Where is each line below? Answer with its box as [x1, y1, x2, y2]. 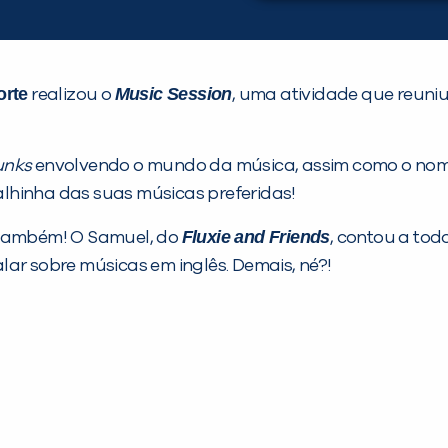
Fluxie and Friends [181, 226, 330, 247]
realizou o [27, 85, 115, 104]
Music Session [114, 83, 232, 104]
